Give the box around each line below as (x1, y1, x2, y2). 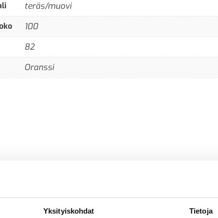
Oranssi (24, 61, 54, 73)
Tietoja (189, 207, 213, 216)
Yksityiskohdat (43, 207, 94, 216)
